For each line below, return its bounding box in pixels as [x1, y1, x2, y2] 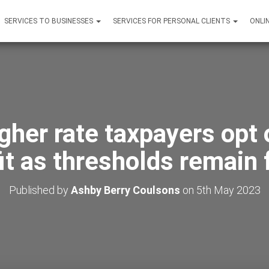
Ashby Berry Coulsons [70, 184, 180, 196]
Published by [8, 184, 71, 196]
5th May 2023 [196, 184, 261, 196]
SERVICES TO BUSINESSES [4, 17, 95, 25]
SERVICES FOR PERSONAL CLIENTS [113, 17, 232, 25]
